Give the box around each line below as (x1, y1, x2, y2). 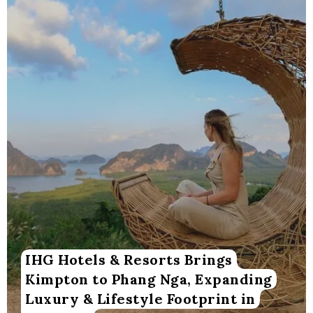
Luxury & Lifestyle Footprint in (25, 290, 256, 308)
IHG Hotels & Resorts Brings (25, 251, 233, 269)
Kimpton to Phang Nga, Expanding (25, 270, 272, 289)
